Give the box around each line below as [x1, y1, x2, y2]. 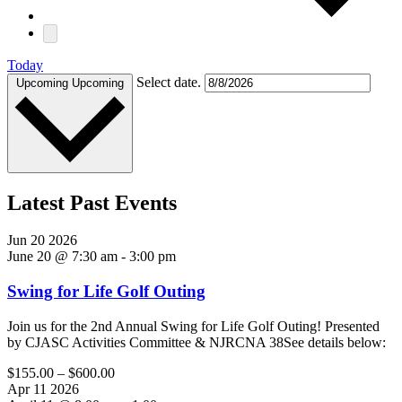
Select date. [136, 74, 205, 90]
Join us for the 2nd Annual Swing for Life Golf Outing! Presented [7, 318, 380, 334]
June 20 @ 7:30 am [7, 249, 118, 265]
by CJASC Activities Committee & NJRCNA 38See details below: [7, 334, 386, 350]
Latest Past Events [7, 190, 177, 214]
